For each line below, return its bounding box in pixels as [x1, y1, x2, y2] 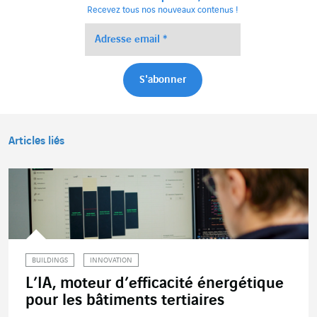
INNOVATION [90, 257, 132, 265]
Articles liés [8, 135, 64, 148]
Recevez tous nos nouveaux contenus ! [87, 5, 239, 16]
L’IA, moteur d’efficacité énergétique [25, 275, 284, 293]
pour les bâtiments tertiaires [25, 292, 224, 310]
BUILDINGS [32, 257, 68, 265]
